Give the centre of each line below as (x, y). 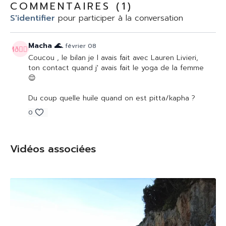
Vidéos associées (53, 149)
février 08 (81, 46)
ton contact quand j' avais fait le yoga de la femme (116, 68)
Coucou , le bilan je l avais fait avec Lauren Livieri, (113, 58)
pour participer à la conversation (119, 18)
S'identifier (33, 18)
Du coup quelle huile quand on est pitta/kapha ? (113, 98)
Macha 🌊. (46, 46)
